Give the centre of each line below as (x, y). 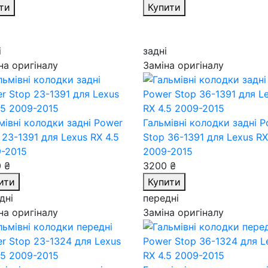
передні (161, 198)
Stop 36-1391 (175, 137)
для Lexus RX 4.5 (80, 137)
